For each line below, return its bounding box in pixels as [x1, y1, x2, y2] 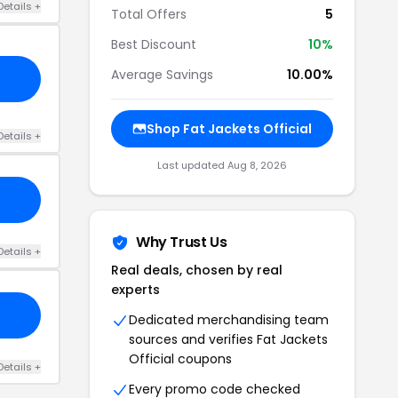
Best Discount [111, 36, 196, 53]
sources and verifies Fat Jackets [129, 330, 328, 348]
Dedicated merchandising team [129, 311, 329, 329]
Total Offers [111, 5, 187, 23]
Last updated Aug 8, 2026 [157, 158, 287, 172]
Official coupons [129, 350, 232, 368]
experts [111, 281, 160, 298]
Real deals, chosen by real [111, 261, 283, 279]
